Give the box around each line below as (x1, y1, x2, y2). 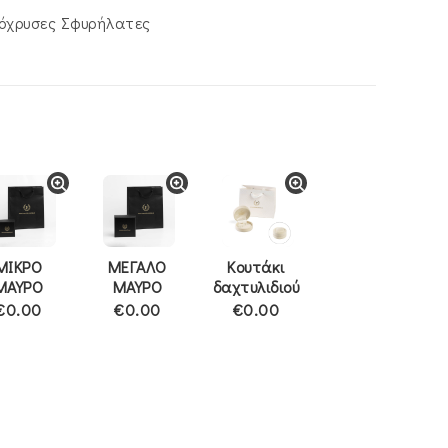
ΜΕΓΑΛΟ (107, 256, 167, 277)
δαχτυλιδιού (212, 276, 300, 297)
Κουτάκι (227, 256, 285, 277)
